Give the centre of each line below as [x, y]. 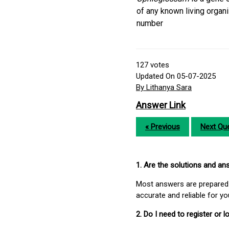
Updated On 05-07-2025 [176, 76]
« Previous [163, 127]
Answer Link [161, 105]
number [150, 24]
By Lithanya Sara [164, 88]
